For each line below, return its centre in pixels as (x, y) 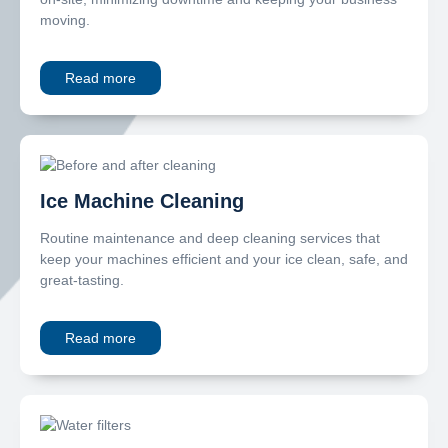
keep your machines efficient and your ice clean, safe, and (224, 258)
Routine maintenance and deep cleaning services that (210, 237)
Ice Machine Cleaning (142, 200)
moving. (65, 19)
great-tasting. (82, 279)
